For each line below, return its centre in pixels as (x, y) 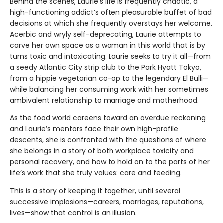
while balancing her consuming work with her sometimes (109, 89)
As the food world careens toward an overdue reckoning (108, 118)
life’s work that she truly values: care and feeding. (96, 172)
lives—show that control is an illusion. (73, 212)
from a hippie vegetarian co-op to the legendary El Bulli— (109, 78)
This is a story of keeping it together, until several (95, 190)
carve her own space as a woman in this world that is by (108, 45)
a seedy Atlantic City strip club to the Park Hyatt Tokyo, (106, 67)
